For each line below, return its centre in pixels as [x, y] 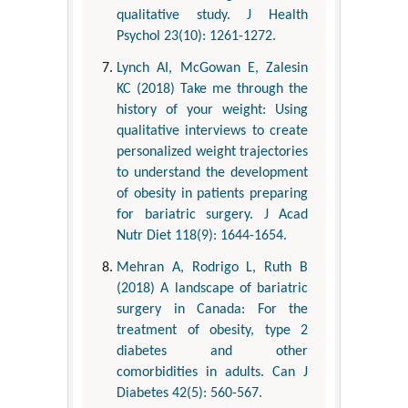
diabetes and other [212, 351]
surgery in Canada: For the [212, 309]
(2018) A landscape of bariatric [212, 288]
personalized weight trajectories [212, 152]
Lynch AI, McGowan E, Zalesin [212, 68]
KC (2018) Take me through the [212, 89]
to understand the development [212, 173]
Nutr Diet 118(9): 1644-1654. [202, 235]
